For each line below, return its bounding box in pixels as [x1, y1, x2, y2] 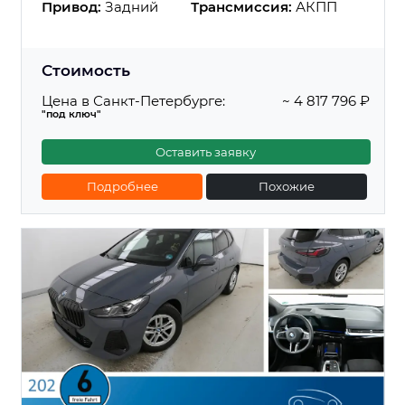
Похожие [259, 179, 316, 193]
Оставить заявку [155, 144, 257, 159]
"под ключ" [42, 107, 101, 120]
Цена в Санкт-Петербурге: [42, 91, 225, 109]
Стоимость [42, 61, 130, 80]
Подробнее [86, 179, 158, 193]
